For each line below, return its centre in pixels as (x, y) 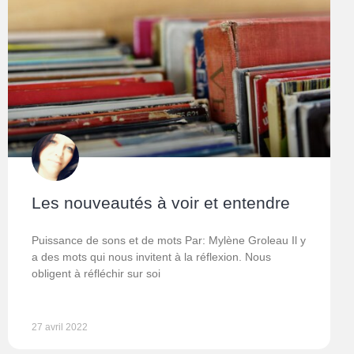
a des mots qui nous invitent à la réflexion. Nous (151, 257)
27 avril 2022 (60, 328)
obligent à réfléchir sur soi (96, 274)
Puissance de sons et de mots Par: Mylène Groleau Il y (169, 241)
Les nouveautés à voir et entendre (161, 203)
